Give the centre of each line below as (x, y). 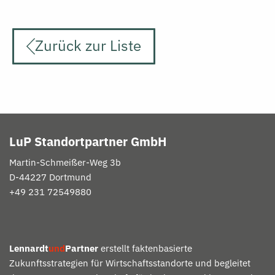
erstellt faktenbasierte (145, 248)
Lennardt (29, 248)
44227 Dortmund (55, 177)
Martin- (25, 162)
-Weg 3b (103, 162)
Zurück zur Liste (88, 45)
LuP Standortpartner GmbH (88, 141)
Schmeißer (63, 162)
